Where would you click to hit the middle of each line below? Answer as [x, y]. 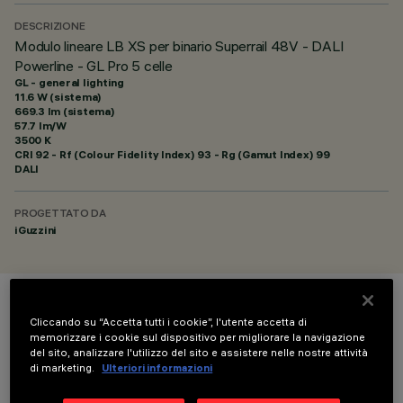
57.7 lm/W [40, 125]
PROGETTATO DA [60, 215]
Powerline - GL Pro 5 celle [94, 66]
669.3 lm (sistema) [65, 111]
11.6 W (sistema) [58, 97]
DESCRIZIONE [50, 27]
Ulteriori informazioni [157, 368]
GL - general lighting [69, 82]
